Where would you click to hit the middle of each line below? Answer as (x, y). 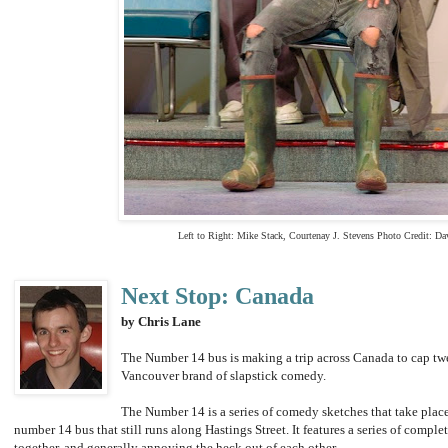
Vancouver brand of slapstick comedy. (224, 376)
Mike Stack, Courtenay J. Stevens (306, 236)
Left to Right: (207, 236)
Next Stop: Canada (218, 296)
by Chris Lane (161, 322)
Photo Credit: (405, 236)
